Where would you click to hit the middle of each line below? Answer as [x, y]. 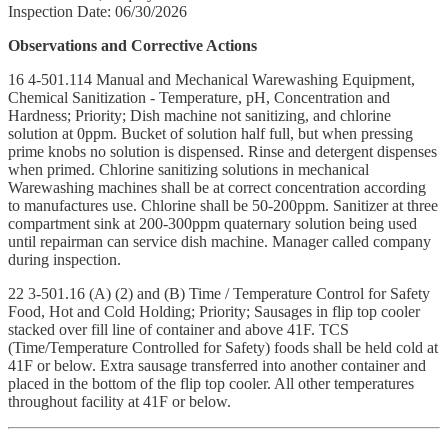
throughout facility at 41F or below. [119, 401]
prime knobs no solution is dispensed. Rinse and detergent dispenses [222, 151]
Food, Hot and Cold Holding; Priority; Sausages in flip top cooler [214, 311]
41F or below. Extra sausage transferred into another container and [217, 365]
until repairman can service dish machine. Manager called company [219, 241]
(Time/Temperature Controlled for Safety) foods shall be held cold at [223, 347]
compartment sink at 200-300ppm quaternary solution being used [212, 223]
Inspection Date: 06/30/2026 [97, 11]
